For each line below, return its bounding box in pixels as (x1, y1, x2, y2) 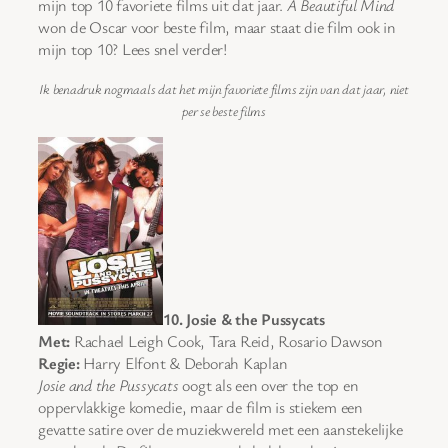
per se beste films (182, 101, 266, 120)
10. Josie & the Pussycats (163, 307, 325, 330)
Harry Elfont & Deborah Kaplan (79, 351, 288, 374)
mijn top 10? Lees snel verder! (38, 38, 227, 61)
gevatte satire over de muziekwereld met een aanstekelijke (38, 417, 403, 440)
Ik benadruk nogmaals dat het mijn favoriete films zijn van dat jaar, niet (39, 79, 409, 98)
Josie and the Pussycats (38, 373, 179, 396)
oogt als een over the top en (178, 373, 359, 396)
